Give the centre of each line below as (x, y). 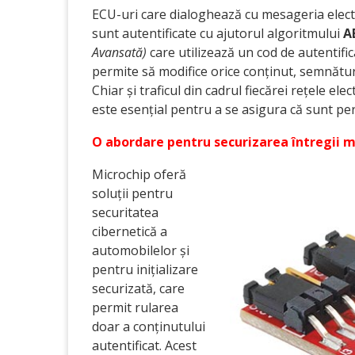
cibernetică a (130, 231)
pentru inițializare (145, 269)
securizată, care (138, 288)
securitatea (125, 212)
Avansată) (119, 52)
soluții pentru (132, 193)
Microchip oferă (139, 174)
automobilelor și (141, 250)
